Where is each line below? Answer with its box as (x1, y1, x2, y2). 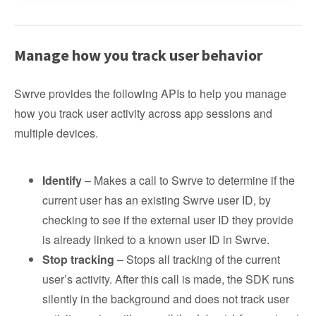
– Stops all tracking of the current (114, 251, 280, 267)
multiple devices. (14, 125, 98, 141)
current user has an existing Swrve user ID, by (42, 192, 271, 208)
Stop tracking (42, 251, 114, 267)
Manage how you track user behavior (14, 45, 262, 65)
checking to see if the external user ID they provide (42, 212, 293, 228)
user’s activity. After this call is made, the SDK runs (42, 271, 294, 287)
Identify (42, 172, 82, 188)
